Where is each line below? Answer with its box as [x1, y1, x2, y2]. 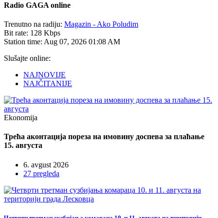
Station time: [4, 37, 44, 46]
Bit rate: [4, 29, 30, 37]
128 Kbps [30, 29, 60, 37]
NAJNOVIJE [23, 71, 66, 79]
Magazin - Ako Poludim [64, 20, 138, 29]
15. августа [4, 141, 42, 150]
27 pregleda [23, 169, 59, 178]
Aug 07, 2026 [44, 37, 87, 46]
